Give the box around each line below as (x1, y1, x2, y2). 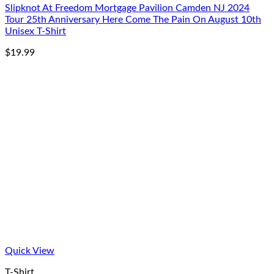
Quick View (5, 246, 54, 256)
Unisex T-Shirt (5, 26, 66, 36)
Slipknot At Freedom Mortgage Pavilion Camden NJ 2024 (5, 3, 250, 13)
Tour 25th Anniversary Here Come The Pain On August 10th (5, 15, 261, 24)
